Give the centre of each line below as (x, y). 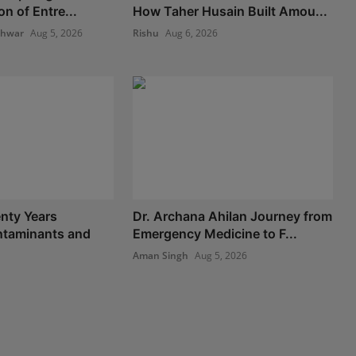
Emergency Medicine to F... (215, 234)
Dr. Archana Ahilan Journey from (233, 217)
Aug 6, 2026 (192, 33)
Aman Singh (161, 256)
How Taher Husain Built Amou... (230, 11)
